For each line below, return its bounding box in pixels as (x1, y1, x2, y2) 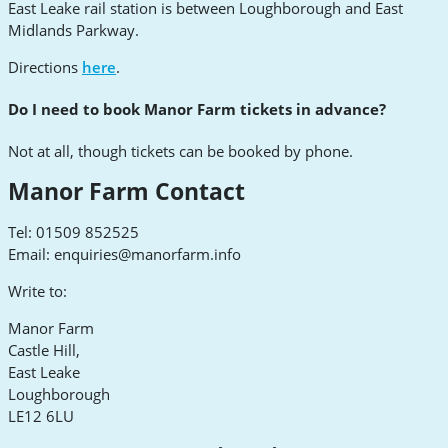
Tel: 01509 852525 (8, 222, 139, 243)
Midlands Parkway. (8, 20, 139, 41)
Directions (8, 57, 82, 78)
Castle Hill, (8, 340, 80, 361)
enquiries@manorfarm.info (54, 244, 241, 265)
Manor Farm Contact (8, 175, 245, 207)
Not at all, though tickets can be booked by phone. (8, 141, 353, 162)
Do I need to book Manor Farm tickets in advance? (8, 99, 386, 120)
